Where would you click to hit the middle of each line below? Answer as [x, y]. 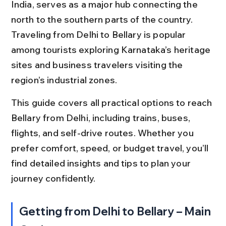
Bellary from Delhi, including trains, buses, [102, 118]
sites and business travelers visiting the [98, 65]
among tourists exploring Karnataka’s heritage [112, 49]
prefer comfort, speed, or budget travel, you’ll [111, 148]
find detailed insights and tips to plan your [102, 163]
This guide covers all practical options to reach [112, 102]
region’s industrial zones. [64, 80]
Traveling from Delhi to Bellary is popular [99, 34]
